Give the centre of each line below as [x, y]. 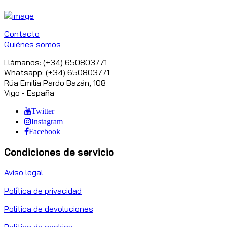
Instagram [47, 121]
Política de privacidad [43, 191]
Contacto [22, 34]
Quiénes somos [32, 44]
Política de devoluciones [49, 209]
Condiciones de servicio [59, 152]
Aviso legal [24, 173]
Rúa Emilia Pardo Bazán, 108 [55, 83]
